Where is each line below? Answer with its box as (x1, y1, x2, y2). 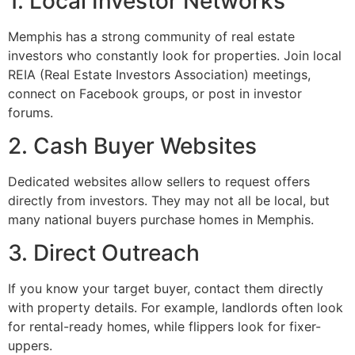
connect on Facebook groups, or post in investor (8, 85, 302, 101)
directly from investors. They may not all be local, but (8, 192, 330, 208)
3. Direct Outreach (8, 239, 200, 267)
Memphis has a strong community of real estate (8, 28, 295, 44)
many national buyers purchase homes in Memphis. (8, 211, 314, 227)
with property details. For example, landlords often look (8, 300, 343, 316)
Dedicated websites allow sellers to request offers (8, 173, 310, 189)
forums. (8, 104, 53, 120)
